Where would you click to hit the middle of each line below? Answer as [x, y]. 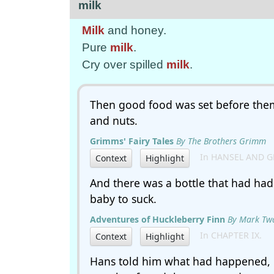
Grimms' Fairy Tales [132, 141]
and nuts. [114, 120]
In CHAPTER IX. [227, 235]
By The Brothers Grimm [221, 141]
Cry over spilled [124, 65]
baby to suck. [123, 199]
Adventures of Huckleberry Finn [157, 219]
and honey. [135, 30]
